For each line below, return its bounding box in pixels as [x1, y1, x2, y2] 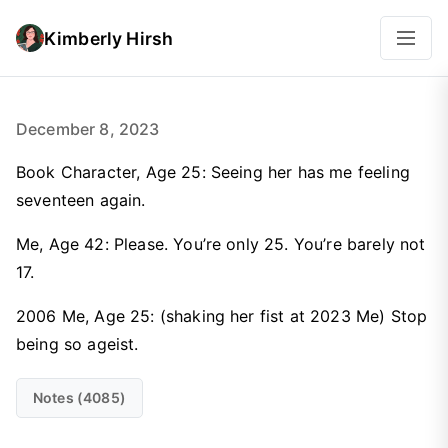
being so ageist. [16, 334, 139, 354]
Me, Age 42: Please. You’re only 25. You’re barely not [16, 234, 426, 254]
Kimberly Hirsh [44, 27, 174, 49]
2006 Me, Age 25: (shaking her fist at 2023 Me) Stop [16, 306, 428, 326]
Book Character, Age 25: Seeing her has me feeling [16, 162, 410, 182]
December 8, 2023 [16, 119, 160, 139]
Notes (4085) [33, 389, 126, 406]
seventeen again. [16, 190, 146, 210]
